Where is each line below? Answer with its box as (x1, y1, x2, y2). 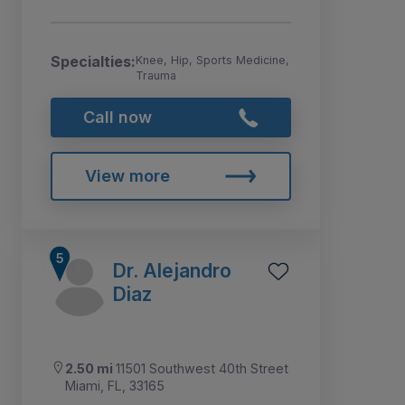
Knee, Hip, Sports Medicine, (136, 53, 289, 68)
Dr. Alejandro (112, 258, 231, 282)
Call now (82, 108, 152, 127)
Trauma (136, 69, 176, 83)
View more (84, 165, 170, 185)
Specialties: (51, 52, 136, 71)
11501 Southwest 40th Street (116, 360, 288, 376)
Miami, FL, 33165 (65, 377, 165, 393)
